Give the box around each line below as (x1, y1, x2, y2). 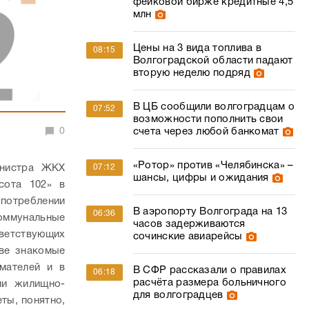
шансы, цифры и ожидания (132, 173, 269, 183)
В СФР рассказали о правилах (132, 266, 286, 275)
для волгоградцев (132, 290, 223, 300)
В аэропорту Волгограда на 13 (132, 207, 288, 217)
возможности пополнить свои (132, 114, 283, 124)
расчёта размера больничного (132, 278, 286, 288)
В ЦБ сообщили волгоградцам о (132, 102, 295, 112)
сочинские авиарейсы (132, 232, 243, 241)
